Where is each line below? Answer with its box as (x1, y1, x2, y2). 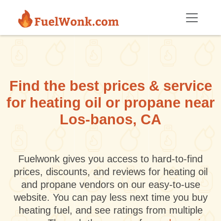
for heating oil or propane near (6, 95, 215, 110)
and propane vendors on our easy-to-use (21, 179, 200, 190)
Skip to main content (3, 1, 74, 9)
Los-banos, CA (60, 111, 161, 127)
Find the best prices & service (9, 78, 212, 94)
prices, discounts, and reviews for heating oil (13, 166, 208, 177)
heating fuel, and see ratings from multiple (18, 205, 203, 216)
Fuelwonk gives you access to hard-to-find (18, 153, 203, 164)
